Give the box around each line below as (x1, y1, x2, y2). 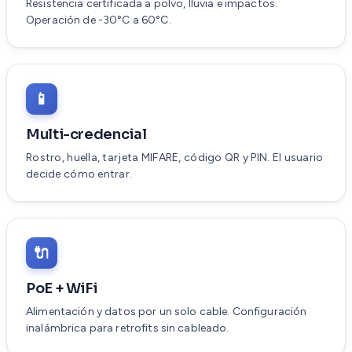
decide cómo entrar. (26, 167, 133, 181)
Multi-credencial (26, 126, 147, 144)
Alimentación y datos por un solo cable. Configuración (26, 305, 307, 319)
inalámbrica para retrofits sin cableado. (26, 321, 229, 335)
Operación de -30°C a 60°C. (26, 13, 171, 27)
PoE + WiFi (26, 280, 97, 298)
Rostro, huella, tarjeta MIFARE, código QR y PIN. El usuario (26, 151, 324, 165)
